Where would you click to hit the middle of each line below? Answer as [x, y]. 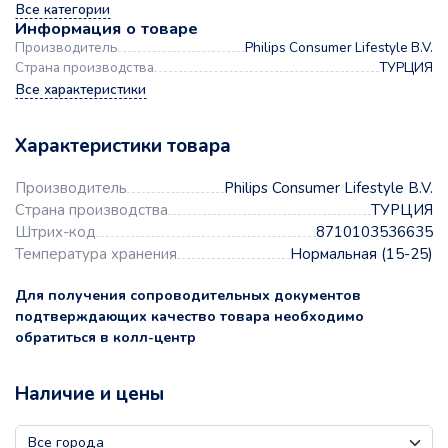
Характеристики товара [123, 146]
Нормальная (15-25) [361, 254]
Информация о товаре [106, 29]
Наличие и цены [89, 394]
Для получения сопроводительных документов [188, 296]
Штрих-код [55, 232]
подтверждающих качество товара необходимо [189, 317]
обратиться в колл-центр [105, 338]
